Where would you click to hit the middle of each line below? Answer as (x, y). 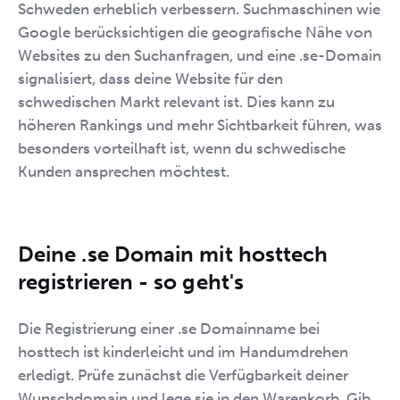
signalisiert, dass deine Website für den (150, 78)
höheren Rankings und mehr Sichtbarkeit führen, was (200, 125)
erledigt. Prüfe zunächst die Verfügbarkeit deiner (183, 375)
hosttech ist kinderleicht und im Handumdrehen (183, 351)
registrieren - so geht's (131, 281)
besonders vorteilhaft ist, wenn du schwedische (182, 148)
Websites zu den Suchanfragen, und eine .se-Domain (200, 55)
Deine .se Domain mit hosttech (173, 254)
